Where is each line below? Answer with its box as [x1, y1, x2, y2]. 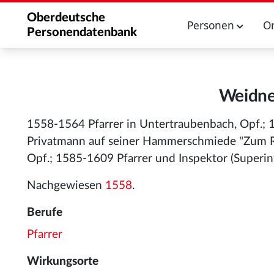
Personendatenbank [27, 26, 137, 39]
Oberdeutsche [27, 12, 105, 24]
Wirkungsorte [27, 256, 98, 267]
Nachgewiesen [27, 180, 105, 191]
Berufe [27, 207, 62, 218]
